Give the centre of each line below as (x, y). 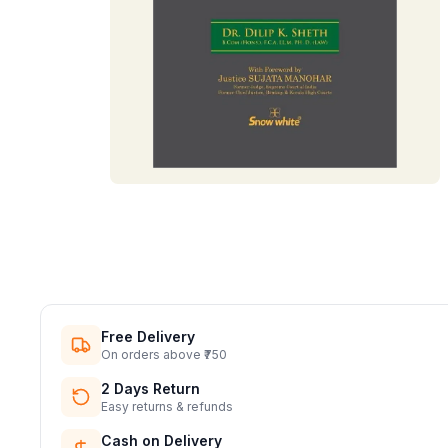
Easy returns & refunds (167, 406)
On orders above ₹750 (164, 354)
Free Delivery (148, 336)
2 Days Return (150, 388)
